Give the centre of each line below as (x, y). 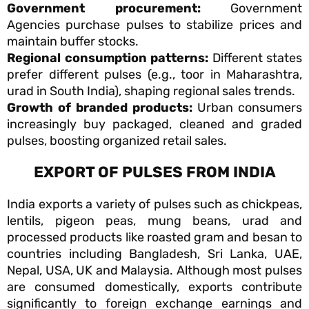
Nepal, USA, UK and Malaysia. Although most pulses (154, 271)
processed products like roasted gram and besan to (154, 238)
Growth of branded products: (100, 108)
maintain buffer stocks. (73, 42)
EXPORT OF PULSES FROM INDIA (154, 172)
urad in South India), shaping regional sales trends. (151, 91)
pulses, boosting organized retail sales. (117, 141)
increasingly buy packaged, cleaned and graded (154, 124)
